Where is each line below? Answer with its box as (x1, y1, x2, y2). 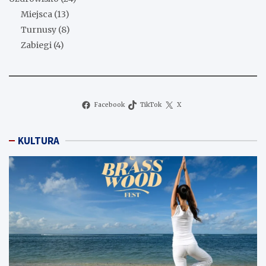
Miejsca (21, 9, 52, 20)
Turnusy (21, 24, 56, 36)
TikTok (140, 101, 161, 109)
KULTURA (18, 134, 59, 148)
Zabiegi (21, 40, 52, 51)
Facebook (94, 101, 125, 109)
